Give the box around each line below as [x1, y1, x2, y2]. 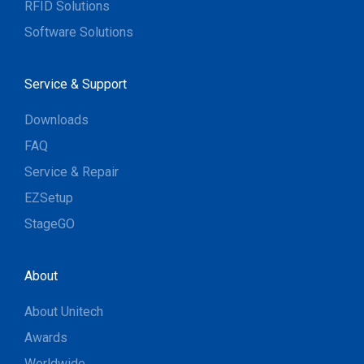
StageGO [24, 215, 75, 232]
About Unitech [24, 303, 103, 319]
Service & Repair [24, 163, 119, 180]
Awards [24, 329, 67, 345]
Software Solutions [24, 24, 133, 40]
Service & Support [24, 76, 127, 92]
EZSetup [24, 189, 73, 206]
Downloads [24, 111, 89, 128]
